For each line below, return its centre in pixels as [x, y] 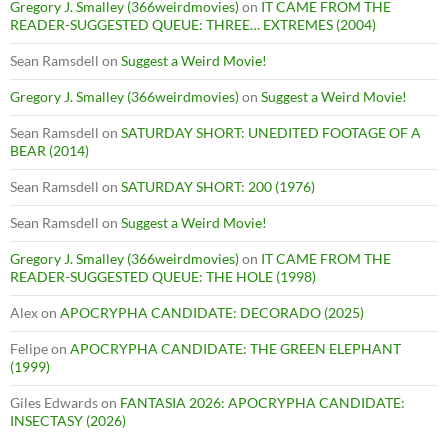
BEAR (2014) [49, 150]
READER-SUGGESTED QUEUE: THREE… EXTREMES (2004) [193, 24]
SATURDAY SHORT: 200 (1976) [218, 186]
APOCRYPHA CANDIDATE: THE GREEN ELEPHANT [235, 348]
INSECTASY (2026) [68, 420]
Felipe [29, 348]
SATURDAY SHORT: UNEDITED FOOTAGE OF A [271, 132]
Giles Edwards [54, 402]
